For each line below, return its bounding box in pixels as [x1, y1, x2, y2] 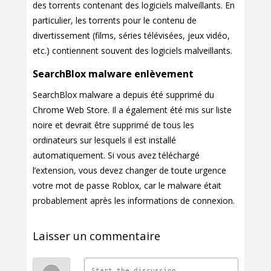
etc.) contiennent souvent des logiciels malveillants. [33, 45, 232, 57]
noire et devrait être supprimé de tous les [33, 119, 194, 131]
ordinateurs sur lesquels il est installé [33, 134, 176, 146]
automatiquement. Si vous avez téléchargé [33, 149, 200, 162]
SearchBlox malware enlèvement [33, 67, 194, 81]
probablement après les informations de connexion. [33, 195, 235, 207]
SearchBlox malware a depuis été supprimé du [33, 89, 214, 101]
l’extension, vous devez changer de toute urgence [33, 165, 226, 177]
